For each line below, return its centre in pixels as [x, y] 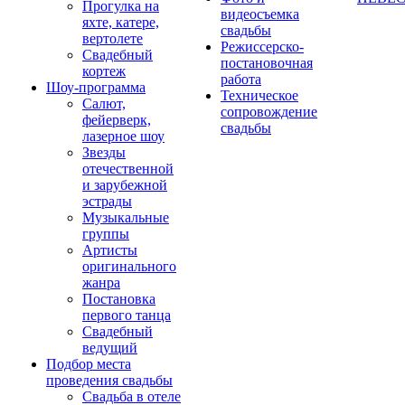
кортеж [104, 71]
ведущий [110, 348]
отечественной [128, 169]
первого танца [127, 315]
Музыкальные [126, 217]
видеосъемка [260, 14]
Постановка [119, 299]
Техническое [259, 95]
